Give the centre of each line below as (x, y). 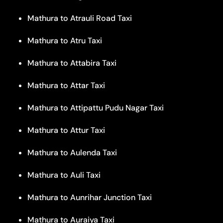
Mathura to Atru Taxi (65, 40)
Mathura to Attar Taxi (66, 85)
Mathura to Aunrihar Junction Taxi (90, 197)
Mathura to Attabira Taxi (72, 63)
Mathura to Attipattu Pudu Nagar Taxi (96, 108)
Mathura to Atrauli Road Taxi (80, 18)
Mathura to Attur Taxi (66, 130)
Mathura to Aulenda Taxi (72, 152)
